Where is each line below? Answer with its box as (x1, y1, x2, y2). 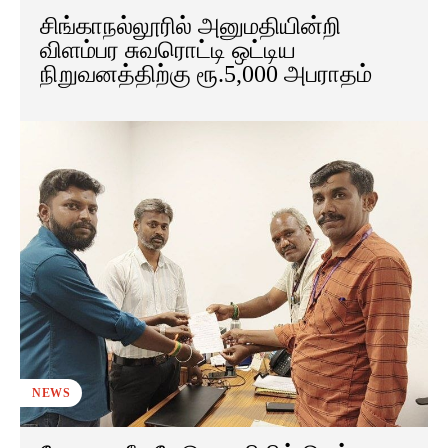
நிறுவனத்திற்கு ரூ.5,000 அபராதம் (40, 61, 372, 88)
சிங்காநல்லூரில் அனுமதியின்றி (40, 13, 341, 40)
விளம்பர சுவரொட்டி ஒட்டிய (40, 37, 296, 64)
